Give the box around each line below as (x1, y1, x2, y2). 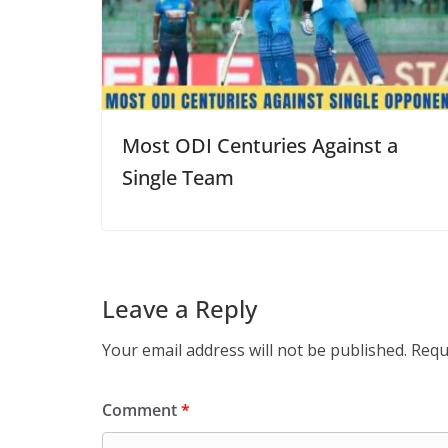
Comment (102, 399, 181, 422)
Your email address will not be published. (102, 339, 407, 362)
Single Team (122, 164, 234, 192)
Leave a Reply (102, 292, 257, 326)
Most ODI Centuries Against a (122, 132, 398, 160)
